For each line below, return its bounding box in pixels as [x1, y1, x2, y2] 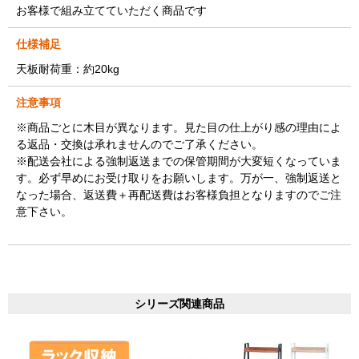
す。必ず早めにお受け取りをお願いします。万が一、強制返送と [16, 171, 341, 184]
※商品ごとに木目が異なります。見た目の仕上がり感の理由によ [16, 120, 341, 134]
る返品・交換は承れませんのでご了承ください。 [16, 137, 263, 151]
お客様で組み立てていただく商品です [16, 3, 207, 17]
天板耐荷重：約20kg [16, 62, 119, 75]
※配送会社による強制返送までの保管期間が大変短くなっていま [16, 154, 341, 167]
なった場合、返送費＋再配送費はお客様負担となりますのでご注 [16, 188, 341, 201]
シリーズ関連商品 [135, 296, 224, 310]
